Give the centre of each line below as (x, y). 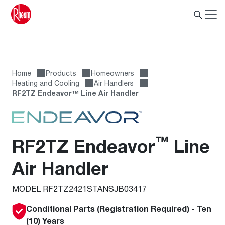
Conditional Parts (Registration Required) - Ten (119, 209)
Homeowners (113, 73)
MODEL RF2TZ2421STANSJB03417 (79, 189)
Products (61, 73)
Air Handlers (114, 83)
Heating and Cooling (46, 83)
